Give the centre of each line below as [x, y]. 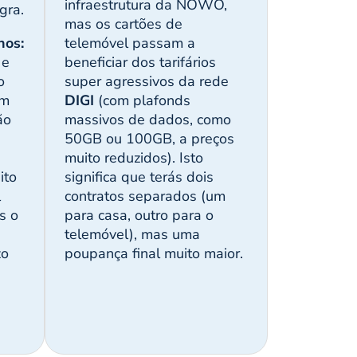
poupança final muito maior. [153, 254]
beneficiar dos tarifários [140, 63]
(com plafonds [142, 101]
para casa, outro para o [139, 216]
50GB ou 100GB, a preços [149, 139]
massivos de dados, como [147, 120]
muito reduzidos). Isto [133, 158]
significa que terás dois [139, 177]
